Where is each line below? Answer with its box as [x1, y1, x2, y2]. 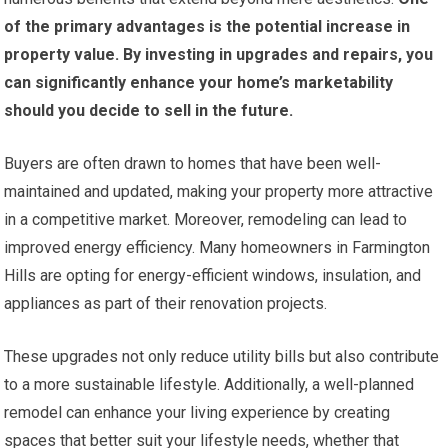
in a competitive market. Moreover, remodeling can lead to [4, 209, 408, 229]
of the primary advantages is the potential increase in [4, 16, 411, 36]
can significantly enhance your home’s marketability [4, 72, 394, 92]
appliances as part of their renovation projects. [4, 293, 328, 313]
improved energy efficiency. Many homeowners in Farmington [4, 237, 431, 257]
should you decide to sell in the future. [4, 100, 294, 120]
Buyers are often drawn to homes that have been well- [4, 153, 382, 173]
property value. [4, 44, 120, 64]
